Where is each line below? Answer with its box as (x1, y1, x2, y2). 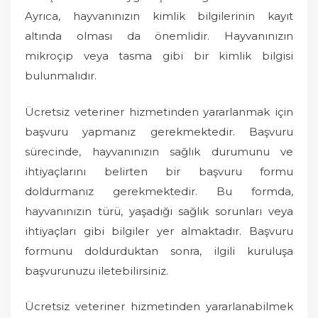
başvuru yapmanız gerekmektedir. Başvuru (25, 124, 293, 138)
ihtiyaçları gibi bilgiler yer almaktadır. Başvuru (25, 224, 293, 238)
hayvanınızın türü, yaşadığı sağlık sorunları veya (25, 204, 293, 218)
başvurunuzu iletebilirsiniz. (25, 263, 168, 278)
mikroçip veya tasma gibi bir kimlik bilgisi (25, 49, 293, 62)
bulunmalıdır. (25, 69, 97, 82)
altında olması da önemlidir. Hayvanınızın (25, 29, 293, 43)
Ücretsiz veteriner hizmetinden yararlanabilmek (25, 300, 293, 313)
